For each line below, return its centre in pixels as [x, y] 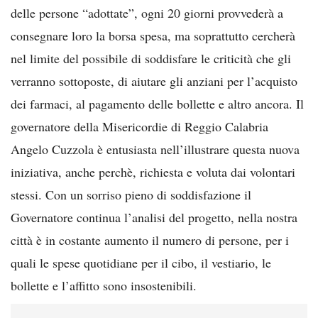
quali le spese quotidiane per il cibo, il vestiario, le [141, 262]
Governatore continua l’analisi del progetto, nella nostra [154, 217]
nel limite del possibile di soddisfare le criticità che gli [151, 58]
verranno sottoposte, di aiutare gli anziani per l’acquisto [154, 81]
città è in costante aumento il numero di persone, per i [150, 240]
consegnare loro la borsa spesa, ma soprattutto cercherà [153, 35]
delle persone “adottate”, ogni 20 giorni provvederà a [147, 12]
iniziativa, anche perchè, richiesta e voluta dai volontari [153, 171]
